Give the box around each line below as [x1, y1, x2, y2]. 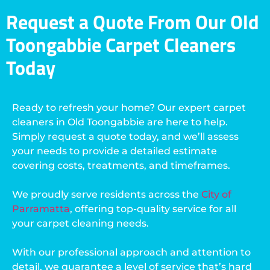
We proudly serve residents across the [12, 188, 201, 200]
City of [201, 188, 231, 200]
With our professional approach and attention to [12, 246, 251, 258]
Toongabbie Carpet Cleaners [6, 30, 236, 59]
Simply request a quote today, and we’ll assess [12, 130, 239, 142]
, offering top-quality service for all [70, 202, 236, 215]
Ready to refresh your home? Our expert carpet [12, 101, 246, 113]
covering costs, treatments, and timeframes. [12, 159, 230, 171]
